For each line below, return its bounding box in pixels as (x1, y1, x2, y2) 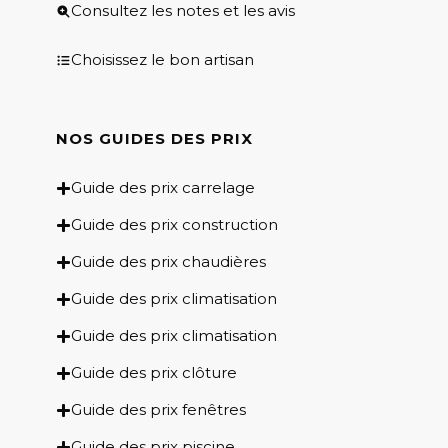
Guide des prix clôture (71, 363, 237, 383)
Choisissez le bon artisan (71, 50, 254, 70)
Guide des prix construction (71, 215, 278, 235)
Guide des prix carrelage (71, 178, 255, 198)
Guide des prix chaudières (71, 252, 266, 272)
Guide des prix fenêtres (71, 400, 246, 420)
